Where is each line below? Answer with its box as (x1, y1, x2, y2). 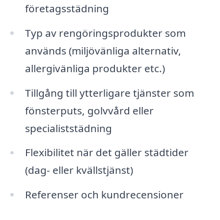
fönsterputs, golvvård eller (25, 103, 154, 117)
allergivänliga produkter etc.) (25, 61, 165, 75)
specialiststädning (25, 121, 112, 135)
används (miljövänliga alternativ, (25, 43, 181, 57)
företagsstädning (25, 1, 109, 15)
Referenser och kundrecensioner (25, 188, 184, 202)
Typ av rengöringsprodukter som (25, 26, 186, 40)
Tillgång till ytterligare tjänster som (25, 85, 194, 100)
